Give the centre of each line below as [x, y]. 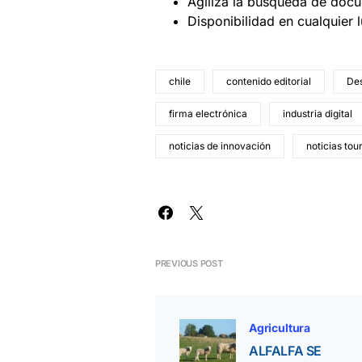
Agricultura [280, 328]
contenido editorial [269, 81]
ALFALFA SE [285, 351]
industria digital [318, 114]
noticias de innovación [220, 146]
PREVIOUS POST [189, 263]
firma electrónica [208, 114]
